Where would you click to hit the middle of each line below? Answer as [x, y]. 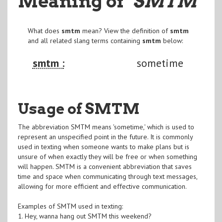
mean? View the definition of [125, 30]
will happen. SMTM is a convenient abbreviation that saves [105, 166]
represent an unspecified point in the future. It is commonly [105, 137]
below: [172, 40]
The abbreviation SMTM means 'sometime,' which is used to [106, 127]
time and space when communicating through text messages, [107, 176]
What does [44, 30]
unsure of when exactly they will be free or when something [107, 156]
